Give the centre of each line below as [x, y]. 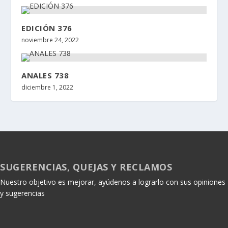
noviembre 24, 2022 [50, 40]
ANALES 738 [45, 75]
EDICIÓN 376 [47, 28]
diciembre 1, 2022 [48, 87]
